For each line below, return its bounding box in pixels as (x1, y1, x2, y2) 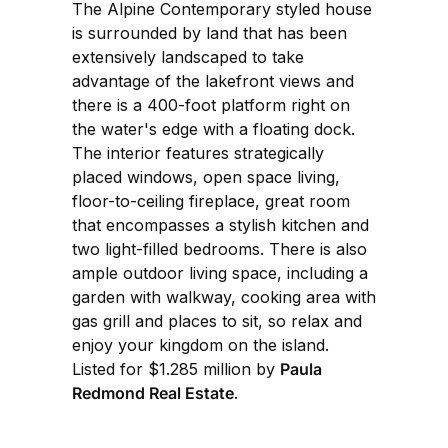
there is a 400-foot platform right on (72, 94, 350, 115)
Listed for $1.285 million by (72, 358, 280, 379)
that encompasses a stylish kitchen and (72, 214, 369, 235)
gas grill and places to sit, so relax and (72, 310, 362, 331)
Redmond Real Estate (72, 382, 234, 403)
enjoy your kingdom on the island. (72, 334, 329, 355)
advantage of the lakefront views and (72, 70, 354, 91)
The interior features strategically (72, 142, 324, 163)
